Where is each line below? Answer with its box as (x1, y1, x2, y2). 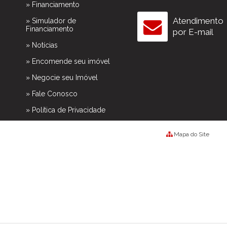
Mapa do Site (173, 131, 209, 138)
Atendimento (172, 16, 223, 26)
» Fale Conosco (25, 90, 78, 98)
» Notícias (25, 41, 58, 49)
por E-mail (172, 27, 213, 37)
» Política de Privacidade (25, 106, 105, 114)
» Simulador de (25, 17, 76, 25)
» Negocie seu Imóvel (25, 73, 98, 82)
